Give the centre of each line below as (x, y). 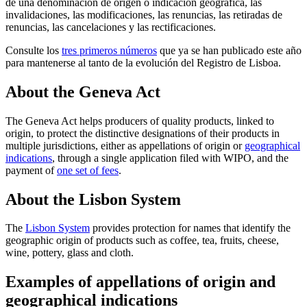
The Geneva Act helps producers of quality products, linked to (140, 121)
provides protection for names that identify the (190, 228)
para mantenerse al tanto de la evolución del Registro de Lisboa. (143, 62)
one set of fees (88, 170)
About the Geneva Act (83, 91)
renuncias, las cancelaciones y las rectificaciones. (111, 27)
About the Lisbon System (93, 199)
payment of (31, 170)
